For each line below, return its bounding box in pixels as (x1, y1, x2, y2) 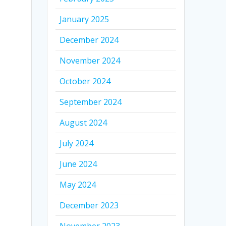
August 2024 (60, 117, 107, 129)
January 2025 (60, 14, 109, 25)
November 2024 (60, 55, 121, 67)
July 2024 (60, 138, 94, 149)
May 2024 (60, 179, 96, 191)
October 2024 (60, 76, 111, 87)
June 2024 (60, 158, 97, 170)
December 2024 (60, 34, 119, 46)
